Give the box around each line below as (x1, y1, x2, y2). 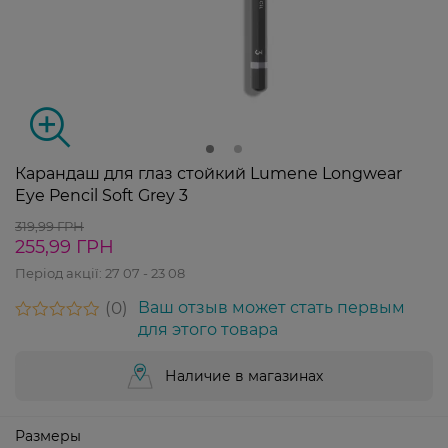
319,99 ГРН (15, 218, 84, 235)
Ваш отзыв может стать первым (138, 298, 405, 318)
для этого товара (138, 320, 278, 340)
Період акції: (15, 265, 105, 282)
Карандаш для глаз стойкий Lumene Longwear (15, 164, 402, 184)
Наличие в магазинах (165, 367, 323, 386)
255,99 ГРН (15, 236, 114, 259)
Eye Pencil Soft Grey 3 (15, 186, 188, 206)
